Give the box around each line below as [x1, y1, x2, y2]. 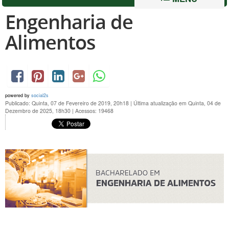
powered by [5, 91, 31, 99]
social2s [31, 91, 49, 99]
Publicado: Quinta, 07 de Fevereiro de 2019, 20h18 [5, 99, 130, 107]
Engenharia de [5, 8, 133, 35]
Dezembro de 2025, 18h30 [5, 106, 72, 114]
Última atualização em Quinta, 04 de [133, 99, 221, 107]
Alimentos [5, 29, 96, 55]
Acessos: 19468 [75, 106, 113, 114]
